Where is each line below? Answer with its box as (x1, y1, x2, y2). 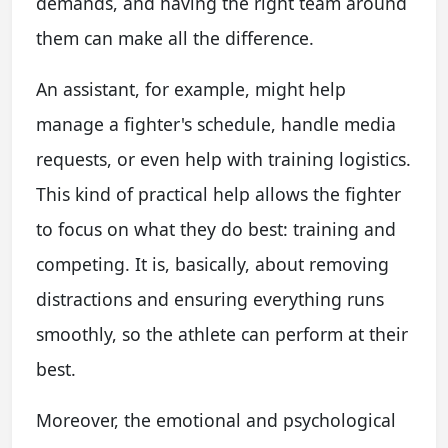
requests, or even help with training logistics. (36, 147, 411, 171)
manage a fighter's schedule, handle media (36, 112, 396, 136)
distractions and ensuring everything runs (36, 287, 384, 311)
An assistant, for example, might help (36, 77, 346, 101)
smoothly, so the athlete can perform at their (36, 322, 408, 346)
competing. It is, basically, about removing (36, 252, 389, 276)
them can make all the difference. (36, 26, 314, 50)
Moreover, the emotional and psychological (36, 408, 396, 432)
